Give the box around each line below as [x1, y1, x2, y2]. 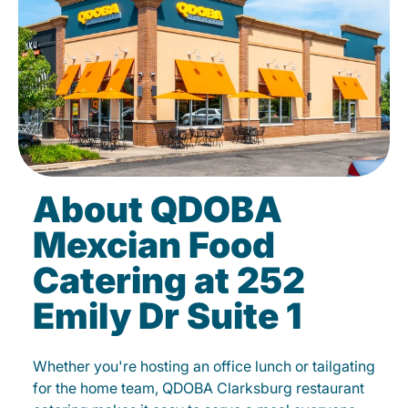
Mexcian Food [33, 223, 275, 266]
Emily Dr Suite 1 [33, 294, 301, 337]
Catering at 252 [33, 259, 305, 301]
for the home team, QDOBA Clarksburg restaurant [33, 379, 364, 397]
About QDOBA [33, 188, 282, 230]
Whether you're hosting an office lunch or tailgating [33, 357, 375, 375]
